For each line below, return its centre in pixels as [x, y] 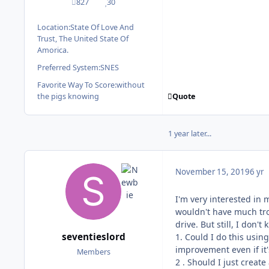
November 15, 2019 [213, 172]
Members [93, 252]
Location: [54, 28]
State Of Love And [102, 28]
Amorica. [53, 50]
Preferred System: [69, 68]
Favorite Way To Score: [77, 85]
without [131, 85]
